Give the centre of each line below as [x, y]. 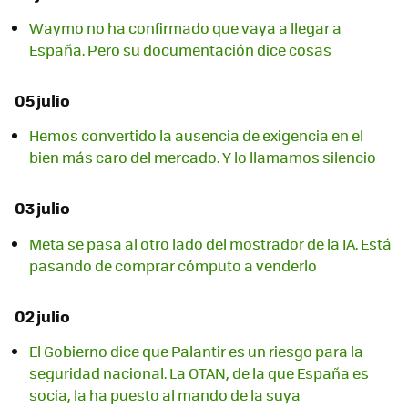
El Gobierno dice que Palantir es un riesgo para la [196, 351]
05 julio [42, 101]
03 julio [42, 208]
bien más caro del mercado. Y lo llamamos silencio [203, 158]
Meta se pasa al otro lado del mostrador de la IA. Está [210, 243]
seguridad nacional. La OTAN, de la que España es [199, 372]
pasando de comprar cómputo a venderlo [173, 265]
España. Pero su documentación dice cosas [180, 50]
